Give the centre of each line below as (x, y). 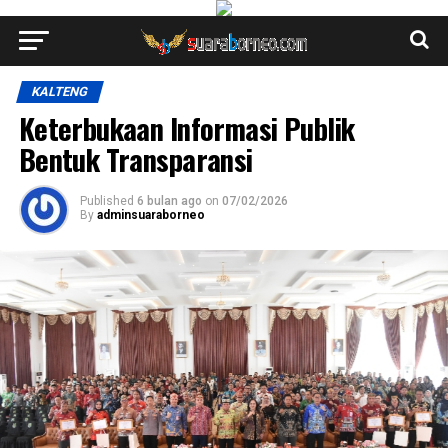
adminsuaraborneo (150, 215)
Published (106, 201)
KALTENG (59, 91)
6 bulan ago (169, 201)
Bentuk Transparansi (135, 159)
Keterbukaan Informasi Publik (186, 128)
